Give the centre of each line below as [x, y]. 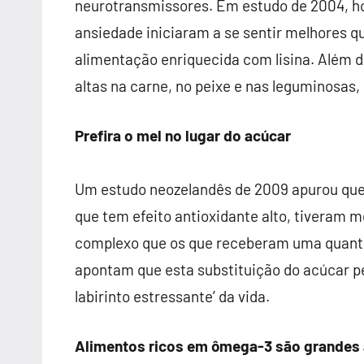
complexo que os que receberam [184, 243]
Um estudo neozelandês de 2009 [183, 189]
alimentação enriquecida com [175, 59]
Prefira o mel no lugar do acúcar [183, 135]
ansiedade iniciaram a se [159, 32]
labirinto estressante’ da [156, 296]
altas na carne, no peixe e [160, 86]
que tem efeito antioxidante [168, 216]
